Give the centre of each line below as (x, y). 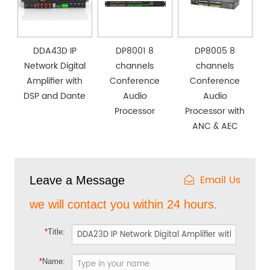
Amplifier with (55, 81)
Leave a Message (77, 181)
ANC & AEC (215, 127)
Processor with (215, 111)
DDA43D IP (55, 51)
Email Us (220, 181)
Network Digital (55, 66)
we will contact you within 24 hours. (124, 205)
